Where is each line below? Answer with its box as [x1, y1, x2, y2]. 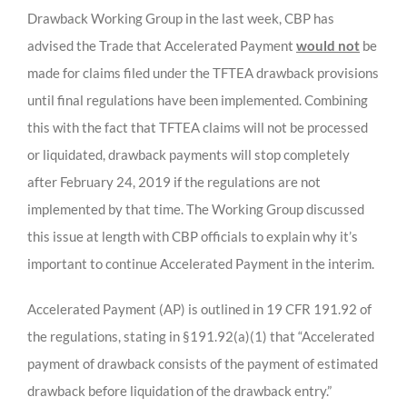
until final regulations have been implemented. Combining [27, 91, 368, 108]
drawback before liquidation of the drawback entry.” [27, 382, 332, 399]
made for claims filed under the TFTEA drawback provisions [27, 64, 379, 81]
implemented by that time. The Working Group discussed [27, 200, 364, 217]
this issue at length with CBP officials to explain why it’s [27, 227, 358, 244]
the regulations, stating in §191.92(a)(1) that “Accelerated [27, 327, 374, 344]
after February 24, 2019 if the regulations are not [27, 173, 321, 190]
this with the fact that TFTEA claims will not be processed [27, 118, 368, 135]
